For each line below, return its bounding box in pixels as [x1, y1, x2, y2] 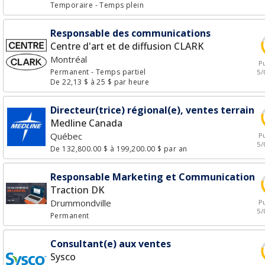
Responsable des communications [50, 27, 211, 40]
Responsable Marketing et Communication [50, 170, 255, 183]
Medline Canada [50, 117, 122, 130]
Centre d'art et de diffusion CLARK [50, 40, 203, 53]
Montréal [50, 53, 87, 65]
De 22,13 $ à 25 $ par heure [50, 77, 150, 87]
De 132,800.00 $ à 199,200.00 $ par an [50, 144, 188, 154]
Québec [50, 130, 82, 142]
